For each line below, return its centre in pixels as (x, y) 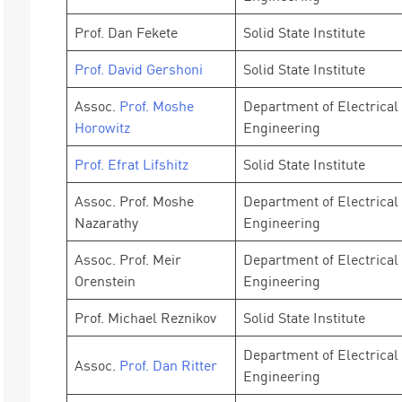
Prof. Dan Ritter (168, 365)
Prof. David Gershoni (139, 69)
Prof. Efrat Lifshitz (131, 164)
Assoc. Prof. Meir (128, 259)
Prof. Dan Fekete (126, 32)
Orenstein (105, 281)
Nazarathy (106, 223)
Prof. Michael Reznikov (145, 318)
